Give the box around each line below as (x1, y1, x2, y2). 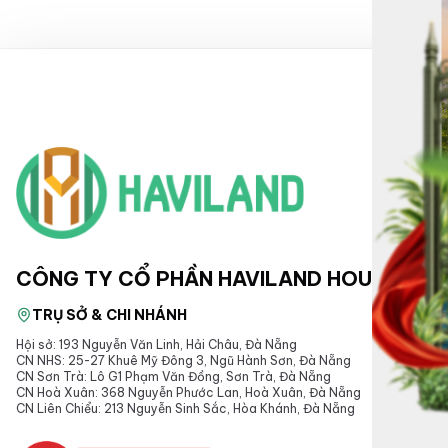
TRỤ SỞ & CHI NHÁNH (32, 306, 187, 324)
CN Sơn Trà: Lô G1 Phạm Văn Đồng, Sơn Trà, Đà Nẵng (16, 369, 331, 384)
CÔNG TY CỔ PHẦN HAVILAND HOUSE (16, 266, 397, 291)
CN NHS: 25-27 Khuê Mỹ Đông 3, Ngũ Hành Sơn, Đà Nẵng (16, 353, 351, 368)
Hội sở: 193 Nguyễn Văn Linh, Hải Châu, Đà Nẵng (16, 337, 297, 352)
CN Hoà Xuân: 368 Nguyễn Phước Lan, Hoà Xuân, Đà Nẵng (16, 385, 361, 400)
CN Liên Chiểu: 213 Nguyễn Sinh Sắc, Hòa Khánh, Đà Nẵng (16, 401, 355, 416)
